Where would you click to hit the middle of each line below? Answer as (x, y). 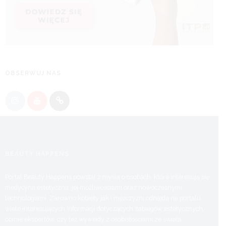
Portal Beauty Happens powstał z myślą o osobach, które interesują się (107, 177)
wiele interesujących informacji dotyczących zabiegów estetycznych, (105, 209)
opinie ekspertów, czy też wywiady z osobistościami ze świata (93, 219)
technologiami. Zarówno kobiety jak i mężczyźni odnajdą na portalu (103, 198)
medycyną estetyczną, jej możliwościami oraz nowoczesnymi (94, 188)
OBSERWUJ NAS (33, 73)
